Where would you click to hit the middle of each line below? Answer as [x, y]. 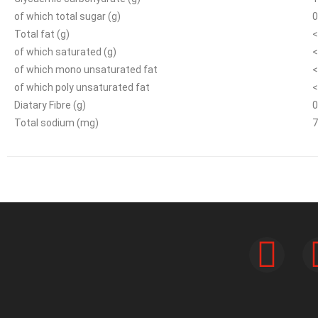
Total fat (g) [42, 34]
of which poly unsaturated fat [82, 87]
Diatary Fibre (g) [50, 105]
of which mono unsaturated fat [86, 70]
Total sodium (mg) [56, 123]
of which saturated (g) [65, 52]
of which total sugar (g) [67, 16]
